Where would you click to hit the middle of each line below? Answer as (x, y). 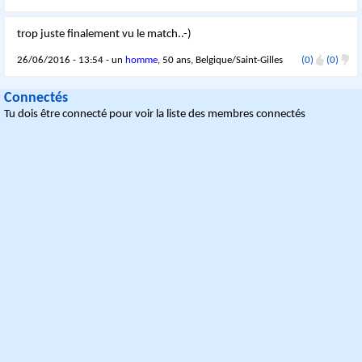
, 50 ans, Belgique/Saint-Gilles (221, 60)
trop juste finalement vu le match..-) (105, 34)
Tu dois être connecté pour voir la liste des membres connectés (155, 114)
